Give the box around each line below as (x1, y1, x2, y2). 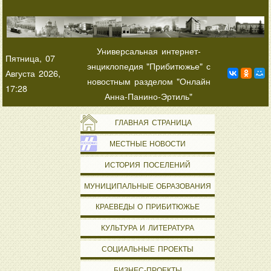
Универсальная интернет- (97, 44, 201, 57)
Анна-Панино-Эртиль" (105, 90, 193, 103)
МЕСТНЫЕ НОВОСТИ (109, 139, 186, 149)
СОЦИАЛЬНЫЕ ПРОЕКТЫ (102, 243, 194, 253)
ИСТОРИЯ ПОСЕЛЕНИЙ (105, 159, 191, 169)
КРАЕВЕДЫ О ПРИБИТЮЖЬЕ (95, 201, 200, 212)
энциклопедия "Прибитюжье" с (87, 59, 211, 73)
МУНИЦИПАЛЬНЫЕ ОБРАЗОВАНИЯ (83, 180, 212, 191)
